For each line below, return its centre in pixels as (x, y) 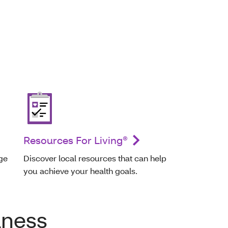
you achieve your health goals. (80, 171)
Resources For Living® (76, 140)
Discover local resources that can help (95, 158)
